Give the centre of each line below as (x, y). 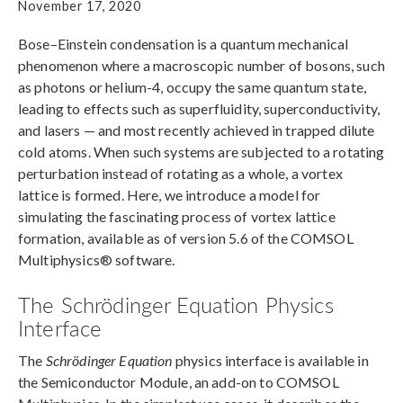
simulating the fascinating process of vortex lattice (177, 216)
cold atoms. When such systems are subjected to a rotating (201, 151)
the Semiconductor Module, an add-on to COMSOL (179, 381)
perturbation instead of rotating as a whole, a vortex (180, 173)
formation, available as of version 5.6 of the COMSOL (186, 237)
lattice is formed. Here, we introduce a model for (170, 194)
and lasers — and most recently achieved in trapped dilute (197, 130)
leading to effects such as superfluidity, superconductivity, (199, 108)
